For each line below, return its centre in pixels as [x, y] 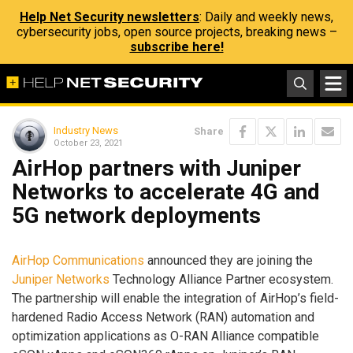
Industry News [86, 130]
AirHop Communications [78, 260]
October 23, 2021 [88, 143]
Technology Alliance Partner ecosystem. [221, 279]
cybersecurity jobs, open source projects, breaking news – [176, 32]
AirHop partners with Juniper [156, 168]
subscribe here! [176, 47]
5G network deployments [136, 216]
